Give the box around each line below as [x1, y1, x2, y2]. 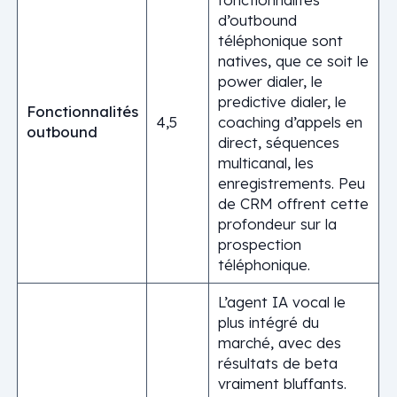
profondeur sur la [217, 214, 337, 233]
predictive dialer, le [217, 92, 346, 111]
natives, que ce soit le [217, 51, 369, 70]
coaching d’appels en [217, 113, 362, 131]
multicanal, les [217, 153, 314, 172]
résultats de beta [217, 354, 338, 372]
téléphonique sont [217, 31, 343, 50]
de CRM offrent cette [217, 194, 369, 213]
